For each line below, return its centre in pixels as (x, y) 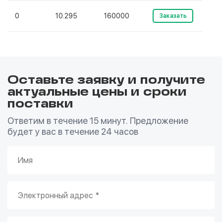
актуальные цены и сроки (97, 93)
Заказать (173, 16)
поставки (40, 105)
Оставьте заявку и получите (106, 81)
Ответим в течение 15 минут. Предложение (98, 121)
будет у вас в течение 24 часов (73, 132)
